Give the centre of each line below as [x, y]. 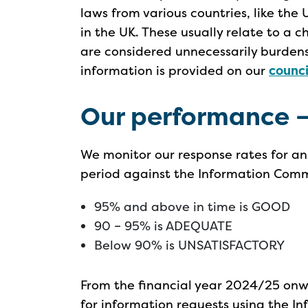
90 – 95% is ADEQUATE [163, 226]
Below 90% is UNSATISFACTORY [189, 245]
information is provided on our [175, 70]
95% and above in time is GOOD [192, 207]
